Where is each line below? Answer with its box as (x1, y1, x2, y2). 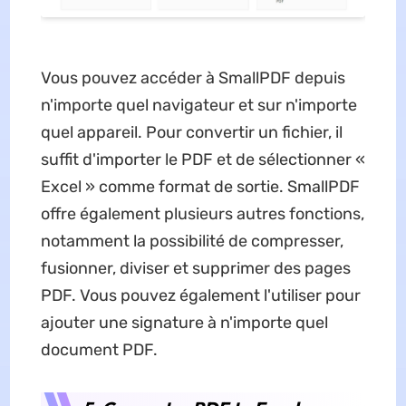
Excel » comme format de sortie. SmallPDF (40, 177, 360, 197)
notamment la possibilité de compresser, (40, 231, 343, 251)
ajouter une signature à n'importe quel (40, 313, 328, 333)
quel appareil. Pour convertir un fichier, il (40, 122, 343, 142)
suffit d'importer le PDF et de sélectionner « (40, 150, 365, 169)
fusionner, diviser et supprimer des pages (40, 258, 351, 278)
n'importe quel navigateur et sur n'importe (40, 95, 357, 115)
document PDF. (40, 340, 158, 360)
